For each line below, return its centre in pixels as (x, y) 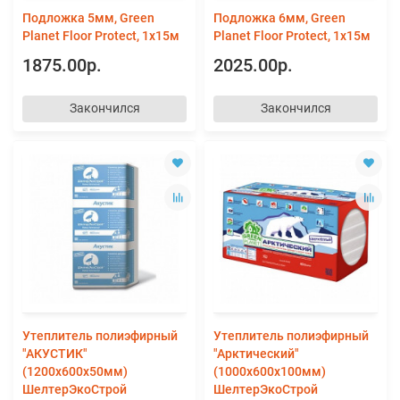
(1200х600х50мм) (75, 371)
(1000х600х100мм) (270, 371)
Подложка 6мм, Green (279, 17)
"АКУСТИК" (55, 353)
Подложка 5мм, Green (88, 17)
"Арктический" (256, 353)
